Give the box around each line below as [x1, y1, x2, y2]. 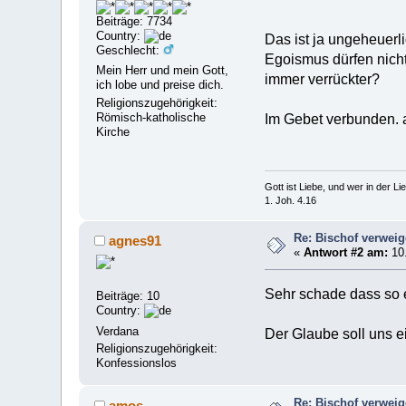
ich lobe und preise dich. [96, 78, 225, 92]
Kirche [96, 125, 130, 140]
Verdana [96, 324, 140, 338]
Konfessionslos [96, 356, 178, 371]
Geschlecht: [96, 43, 164, 58]
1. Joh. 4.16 [265, 195, 316, 207]
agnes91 [109, 233, 162, 249]
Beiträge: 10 [96, 289, 160, 304]
